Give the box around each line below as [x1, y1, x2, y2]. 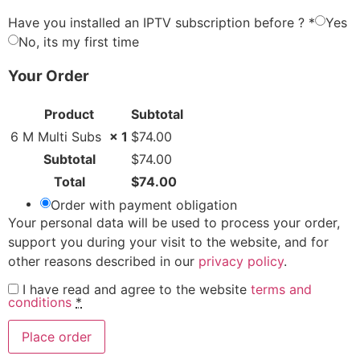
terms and [251, 280, 312, 297]
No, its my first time [18, 33, 139, 50]
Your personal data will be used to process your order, [8, 215, 340, 231]
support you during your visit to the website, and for [8, 234, 329, 251]
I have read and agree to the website [22, 280, 251, 297]
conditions [8, 293, 72, 310]
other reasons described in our [8, 253, 198, 270]
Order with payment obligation [51, 196, 237, 213]
